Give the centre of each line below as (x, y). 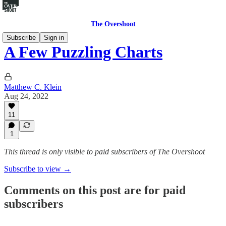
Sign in (54, 38)
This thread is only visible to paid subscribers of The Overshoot (104, 152)
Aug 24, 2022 (26, 96)
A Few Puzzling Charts (83, 52)
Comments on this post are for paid (95, 190)
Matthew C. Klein (33, 87)
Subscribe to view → (38, 169)
